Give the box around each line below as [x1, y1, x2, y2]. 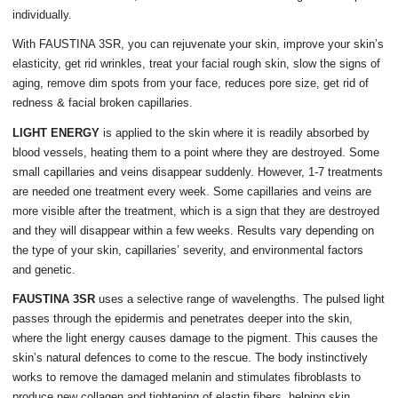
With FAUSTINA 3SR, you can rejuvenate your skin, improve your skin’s [12, 37, 385, 51]
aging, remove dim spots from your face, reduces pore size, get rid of [12, 76, 370, 90]
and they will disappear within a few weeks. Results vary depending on [12, 223, 375, 237]
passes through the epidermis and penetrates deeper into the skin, [12, 312, 354, 325]
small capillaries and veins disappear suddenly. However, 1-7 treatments [12, 164, 384, 179]
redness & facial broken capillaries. [12, 96, 194, 109]
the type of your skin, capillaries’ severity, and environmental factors [12, 243, 364, 257]
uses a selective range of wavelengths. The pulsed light [95, 292, 386, 306]
